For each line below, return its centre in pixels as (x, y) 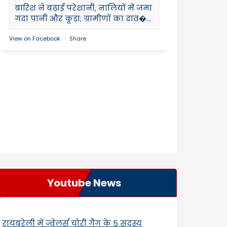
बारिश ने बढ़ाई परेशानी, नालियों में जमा (83, 8)
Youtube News (84, 183)
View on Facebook (35, 38)
